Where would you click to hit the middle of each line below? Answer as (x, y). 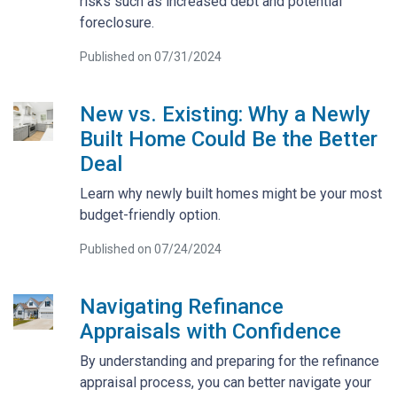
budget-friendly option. (150, 214)
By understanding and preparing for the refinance (229, 361)
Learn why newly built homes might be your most (230, 193)
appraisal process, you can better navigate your (225, 382)
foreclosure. (117, 22)
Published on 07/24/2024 (150, 249)
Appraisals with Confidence (210, 331)
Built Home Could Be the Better (228, 139)
